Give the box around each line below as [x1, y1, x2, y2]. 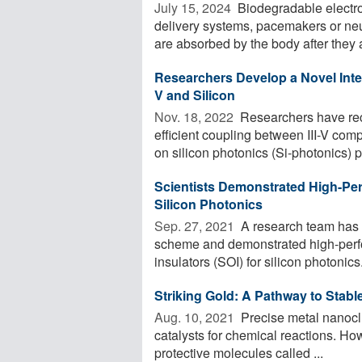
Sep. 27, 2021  [154, 216, 238, 235]
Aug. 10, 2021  [154, 307, 238, 326]
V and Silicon [154, 85, 235, 104]
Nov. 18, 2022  [154, 107, 237, 126]
